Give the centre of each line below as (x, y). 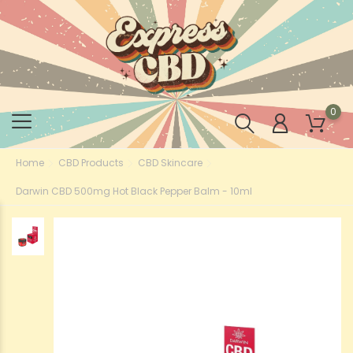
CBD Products (91, 162)
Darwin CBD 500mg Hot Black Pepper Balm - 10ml (134, 191)
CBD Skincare (170, 162)
